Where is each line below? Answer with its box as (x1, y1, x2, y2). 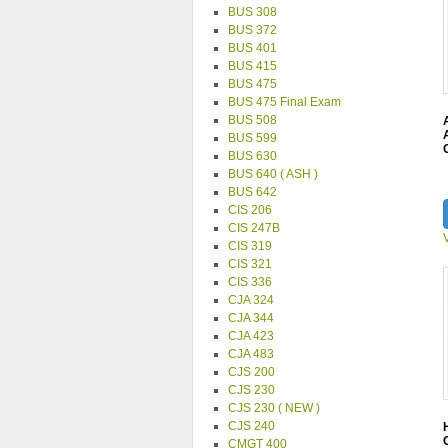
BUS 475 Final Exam (228, 95, 341, 109)
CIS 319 (228, 239, 272, 253)
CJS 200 (228, 365, 275, 379)
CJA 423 (228, 329, 274, 343)
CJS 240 (228, 419, 275, 433)
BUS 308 (228, 5, 277, 19)
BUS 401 (228, 41, 277, 55)
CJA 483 (228, 347, 274, 361)
